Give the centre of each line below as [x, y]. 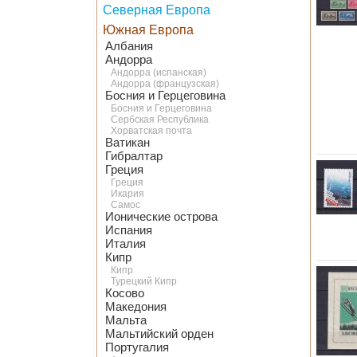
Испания [129, 230]
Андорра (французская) [165, 84]
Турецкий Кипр [144, 281]
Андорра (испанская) [159, 73]
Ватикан [127, 143]
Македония [136, 307]
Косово [125, 293]
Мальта [126, 320]
